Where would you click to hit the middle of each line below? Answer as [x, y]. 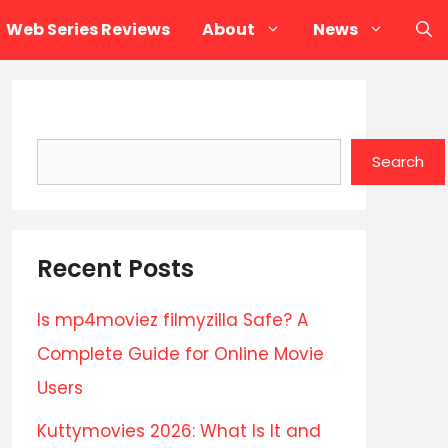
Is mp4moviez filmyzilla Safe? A [172, 320]
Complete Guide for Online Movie [180, 354]
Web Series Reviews [88, 29]
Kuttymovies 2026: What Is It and [179, 430]
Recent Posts [115, 268]
